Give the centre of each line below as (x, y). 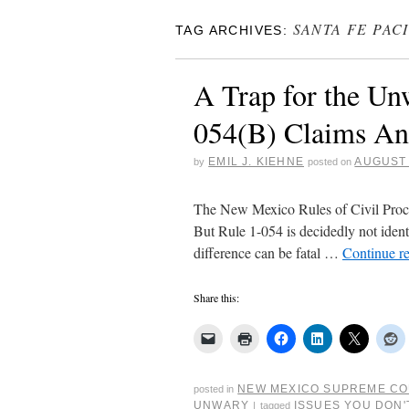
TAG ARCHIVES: (234, 30)
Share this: (216, 298)
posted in (214, 389)
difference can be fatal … (268, 252)
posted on (330, 162)
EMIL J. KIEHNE (257, 162)
